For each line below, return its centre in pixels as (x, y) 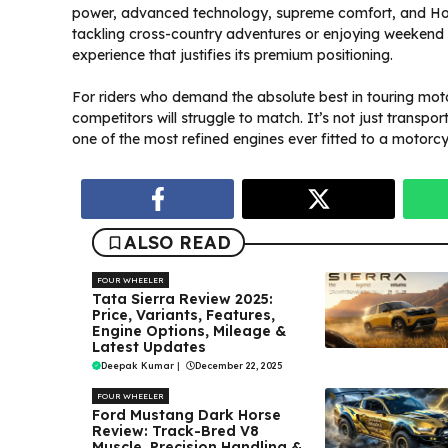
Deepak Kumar (137, 366)
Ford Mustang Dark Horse (186, 415)
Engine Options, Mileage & (189, 331)
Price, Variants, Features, (183, 315)
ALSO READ (177, 243)
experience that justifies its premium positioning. (232, 55)
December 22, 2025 (238, 366)
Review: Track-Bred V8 (175, 431)
